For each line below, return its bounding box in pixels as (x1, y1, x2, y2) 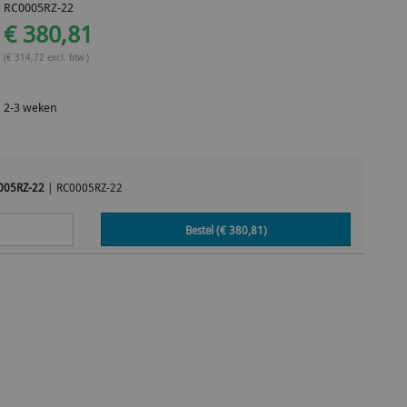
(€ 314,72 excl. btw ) (4, 50, 90, 64)
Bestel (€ (184, 222, 229, 238)
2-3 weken (4, 99, 58, 115)
